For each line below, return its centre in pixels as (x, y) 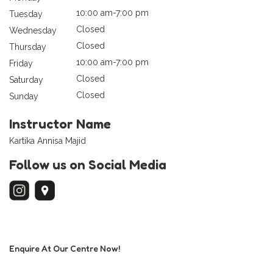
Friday (21, 63)
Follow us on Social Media (88, 164)
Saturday (26, 80)
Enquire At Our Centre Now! (65, 248)
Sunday (24, 96)
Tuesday (26, 14)
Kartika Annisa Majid (48, 140)
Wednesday (33, 30)
